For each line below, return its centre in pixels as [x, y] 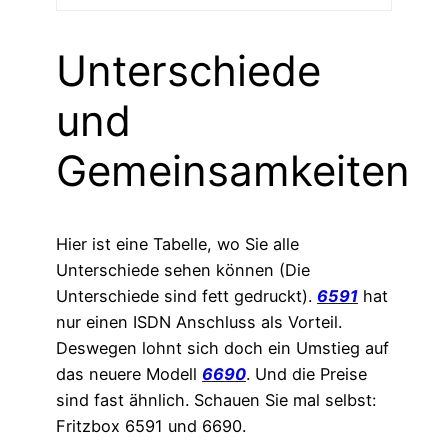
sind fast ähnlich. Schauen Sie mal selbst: [216, 400]
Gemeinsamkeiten [233, 171]
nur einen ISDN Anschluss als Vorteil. [199, 322]
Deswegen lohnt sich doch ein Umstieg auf [222, 348]
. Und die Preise [306, 374]
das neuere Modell [129, 374]
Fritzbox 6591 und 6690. [151, 426]
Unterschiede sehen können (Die [183, 270]
